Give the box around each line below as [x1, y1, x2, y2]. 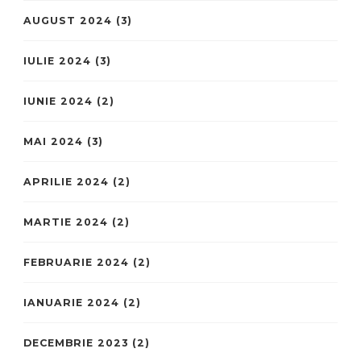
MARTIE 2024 [23, 215, 108, 228]
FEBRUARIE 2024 [23, 255, 129, 268]
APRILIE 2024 [23, 175, 109, 188]
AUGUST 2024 [23, 14, 112, 27]
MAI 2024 [23, 135, 83, 147]
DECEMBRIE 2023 [23, 336, 128, 349]
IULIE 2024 [23, 54, 91, 67]
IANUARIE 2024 [23, 296, 119, 309]
